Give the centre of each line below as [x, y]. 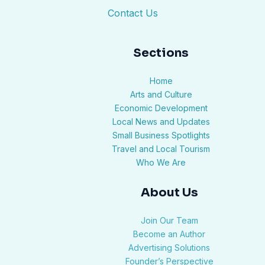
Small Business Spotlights [161, 135]
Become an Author [169, 234]
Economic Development [161, 108]
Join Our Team [169, 221]
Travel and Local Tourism [161, 149]
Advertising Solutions [169, 248]
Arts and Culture [161, 95]
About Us [169, 193]
